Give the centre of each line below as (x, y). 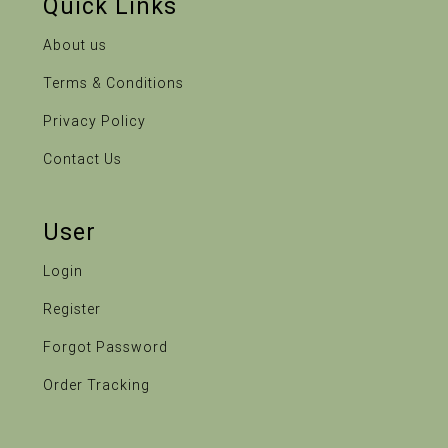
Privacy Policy (95, 121)
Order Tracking (97, 385)
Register (72, 309)
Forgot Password (106, 347)
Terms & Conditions (114, 83)
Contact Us (83, 159)
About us (75, 45)
